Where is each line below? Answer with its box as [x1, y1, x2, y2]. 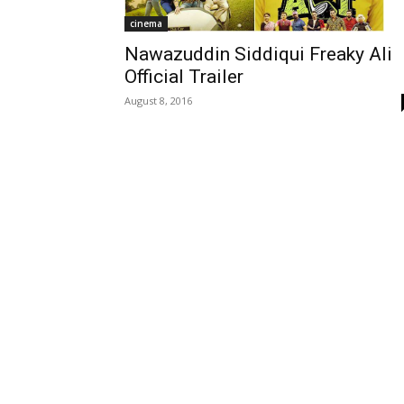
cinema [130, 17, 162, 31]
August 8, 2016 [124, 94, 192, 108]
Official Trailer [124, 66, 243, 88]
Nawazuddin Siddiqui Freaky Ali [124, 43, 392, 66]
